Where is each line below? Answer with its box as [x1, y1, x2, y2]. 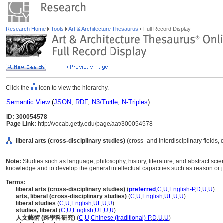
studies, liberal [16, 207, 57, 214]
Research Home [6, 26, 47, 32]
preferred [129, 186, 156, 193]
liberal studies [16, 200, 56, 207]
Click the [6, 84, 31, 91]
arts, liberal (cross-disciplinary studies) [16, 193, 128, 200]
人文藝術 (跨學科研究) [16, 214, 77, 221]
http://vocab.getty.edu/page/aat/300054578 [36, 120, 153, 127]
